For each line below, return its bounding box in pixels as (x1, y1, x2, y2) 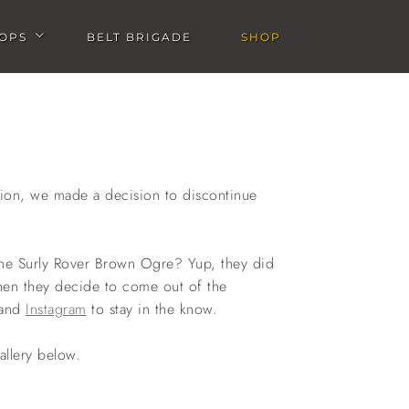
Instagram (26, 299, 87, 320)
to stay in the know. (86, 299, 217, 320)
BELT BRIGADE (86, 29, 192, 44)
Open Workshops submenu (38, 38, 142, 52)
